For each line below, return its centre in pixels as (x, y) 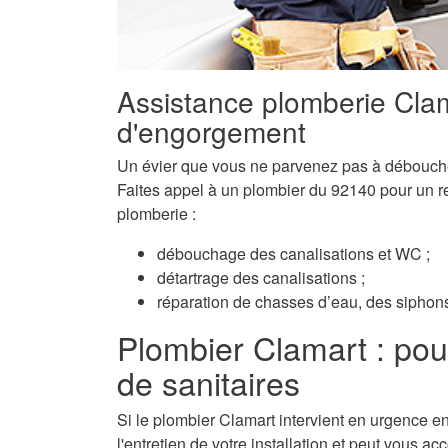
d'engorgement (211, 131)
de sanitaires (208, 382)
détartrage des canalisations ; (261, 278)
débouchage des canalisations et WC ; (293, 254)
